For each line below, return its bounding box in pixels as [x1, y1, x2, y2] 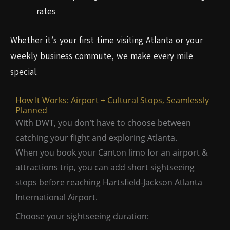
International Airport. [15, 191, 98, 203]
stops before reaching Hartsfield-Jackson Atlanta [15, 176, 202, 188]
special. [10, 66, 38, 78]
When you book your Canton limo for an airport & [15, 146, 208, 158]
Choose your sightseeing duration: [15, 210, 149, 222]
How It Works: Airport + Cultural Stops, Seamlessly [15, 94, 209, 106]
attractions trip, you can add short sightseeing [15, 161, 195, 173]
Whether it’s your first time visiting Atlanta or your [10, 34, 203, 46]
